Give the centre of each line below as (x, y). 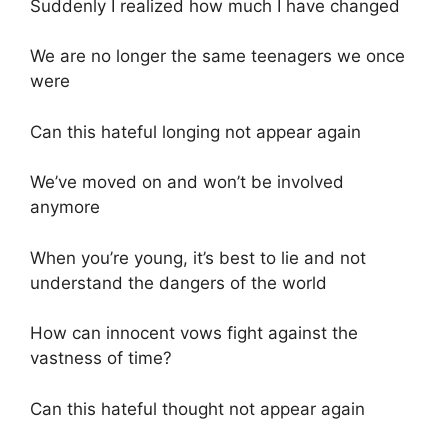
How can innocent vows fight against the (194, 333)
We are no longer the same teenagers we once (217, 56)
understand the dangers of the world (178, 282)
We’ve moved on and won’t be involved (187, 182)
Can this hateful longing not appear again (195, 131)
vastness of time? (101, 358)
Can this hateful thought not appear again (197, 408)
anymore (65, 207)
